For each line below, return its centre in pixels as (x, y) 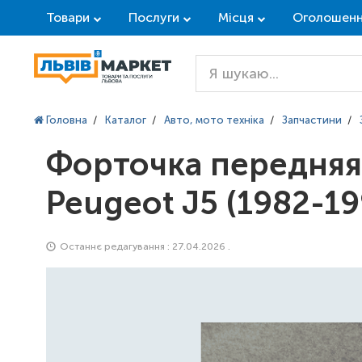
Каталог (126, 120)
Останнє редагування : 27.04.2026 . (144, 246)
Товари (68, 17)
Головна (65, 120)
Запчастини (312, 120)
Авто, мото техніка (214, 120)
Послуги (154, 17)
